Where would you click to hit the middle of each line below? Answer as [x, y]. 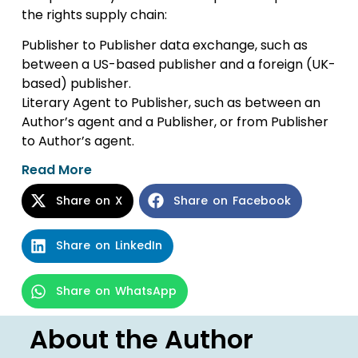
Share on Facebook [232, 200]
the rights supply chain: [94, 15]
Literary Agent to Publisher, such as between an [171, 103]
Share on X [89, 200]
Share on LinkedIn [109, 246]
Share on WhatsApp [116, 291]
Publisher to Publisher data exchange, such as [164, 46]
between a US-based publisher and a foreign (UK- [178, 65]
